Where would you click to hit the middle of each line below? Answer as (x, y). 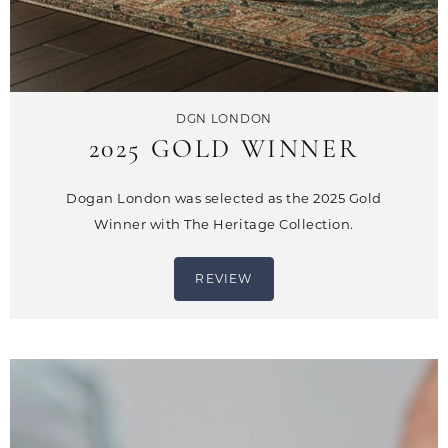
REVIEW (224, 279)
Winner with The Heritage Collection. (224, 224)
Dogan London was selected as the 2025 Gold (224, 198)
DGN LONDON (224, 119)
